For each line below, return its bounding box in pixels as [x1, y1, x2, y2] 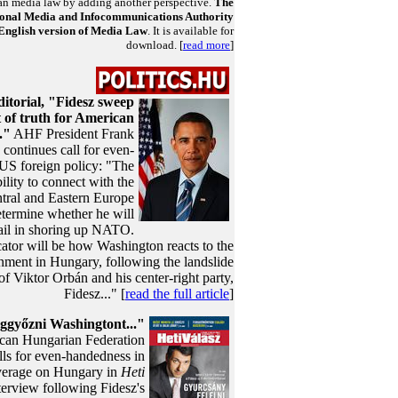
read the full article [125, 286, 229, 301]
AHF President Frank [11, 126, 134, 141]
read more [183, 38, 230, 52]
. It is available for [147, 24, 234, 37]
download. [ [126, 38, 183, 52]
